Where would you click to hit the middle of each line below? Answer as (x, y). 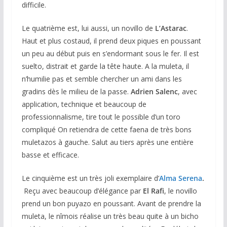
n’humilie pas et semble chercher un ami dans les (102, 79)
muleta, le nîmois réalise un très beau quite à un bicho (110, 216)
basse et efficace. (50, 155)
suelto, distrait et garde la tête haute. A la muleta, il (105, 66)
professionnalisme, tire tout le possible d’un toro (101, 117)
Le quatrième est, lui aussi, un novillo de (88, 28)
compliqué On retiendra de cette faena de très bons (106, 130)
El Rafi (153, 191)
